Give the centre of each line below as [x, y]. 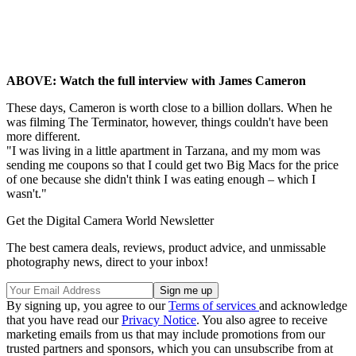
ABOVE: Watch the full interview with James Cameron [156, 80]
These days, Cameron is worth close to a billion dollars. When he [169, 107]
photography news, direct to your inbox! [107, 261]
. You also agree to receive [262, 319]
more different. [43, 136]
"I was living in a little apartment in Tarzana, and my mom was [163, 150]
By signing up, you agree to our [87, 305]
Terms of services [214, 305]
